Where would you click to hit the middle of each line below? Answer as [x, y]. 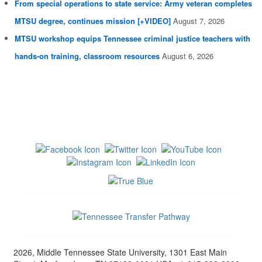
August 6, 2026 [188, 56]
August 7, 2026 [199, 21]
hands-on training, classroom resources [87, 56]
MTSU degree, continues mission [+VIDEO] [93, 21]
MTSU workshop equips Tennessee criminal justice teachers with [132, 39]
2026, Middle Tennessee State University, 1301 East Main [120, 252]
